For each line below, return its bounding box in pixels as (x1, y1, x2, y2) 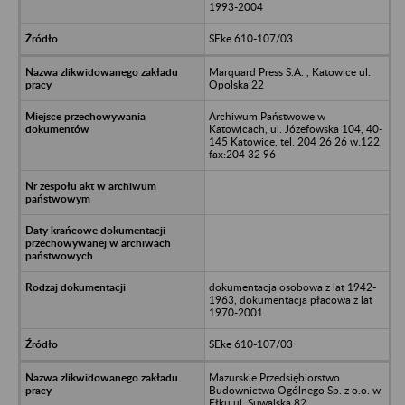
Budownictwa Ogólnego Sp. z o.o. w (208, 382, 381, 397)
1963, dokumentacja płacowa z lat (208, 292, 372, 306)
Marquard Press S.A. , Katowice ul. (208, 64, 371, 79)
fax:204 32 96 (208, 146, 276, 161)
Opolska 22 (208, 77, 264, 91)
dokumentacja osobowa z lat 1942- (208, 279, 376, 294)
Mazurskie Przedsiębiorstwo (208, 370, 340, 384)
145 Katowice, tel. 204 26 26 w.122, (208, 134, 382, 148)
